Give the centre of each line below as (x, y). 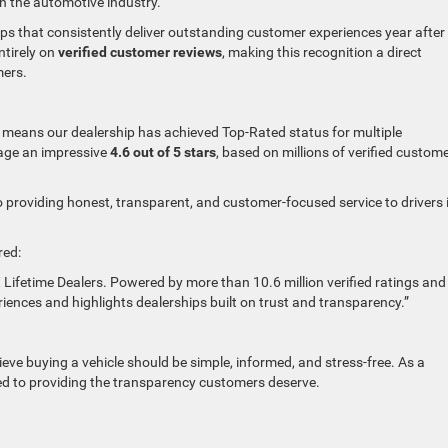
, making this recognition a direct (322, 52)
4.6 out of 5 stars (163, 152)
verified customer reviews (140, 52)
